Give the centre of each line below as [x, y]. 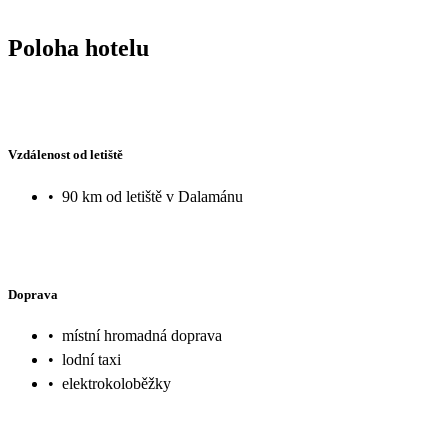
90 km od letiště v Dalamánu [152, 196]
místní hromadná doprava [142, 336]
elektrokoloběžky [116, 384]
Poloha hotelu [78, 47]
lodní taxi [91, 360]
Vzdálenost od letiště [65, 155]
